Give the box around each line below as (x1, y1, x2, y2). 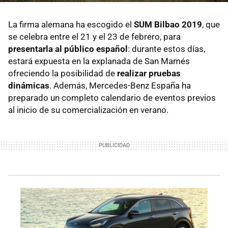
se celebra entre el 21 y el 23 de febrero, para (8, 32, 181, 42)
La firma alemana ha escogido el (8, 19, 134, 30)
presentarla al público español (8, 44, 128, 54)
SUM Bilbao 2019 (134, 19, 202, 30)
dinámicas (8, 80, 49, 91)
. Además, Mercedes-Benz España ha (49, 80, 191, 91)
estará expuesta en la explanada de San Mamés (8, 56, 190, 67)
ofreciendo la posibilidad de (8, 68, 117, 79)
